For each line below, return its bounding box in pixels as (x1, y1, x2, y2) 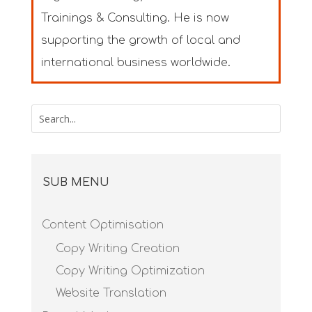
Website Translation (55, 286, 166, 299)
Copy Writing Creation (55, 242, 180, 255)
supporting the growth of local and (40, 33, 240, 47)
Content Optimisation (41, 218, 164, 231)
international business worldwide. (40, 56, 231, 69)
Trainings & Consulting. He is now (40, 11, 229, 24)
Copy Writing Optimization (55, 264, 205, 277)
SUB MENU (42, 175, 109, 189)
